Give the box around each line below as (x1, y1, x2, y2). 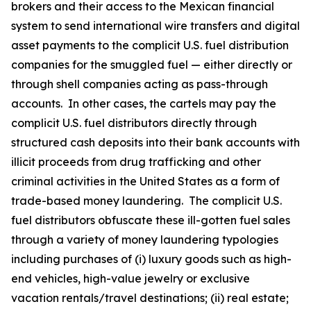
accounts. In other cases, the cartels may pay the (11, 96, 276, 110)
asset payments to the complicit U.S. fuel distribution (11, 38, 289, 52)
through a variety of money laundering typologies (11, 233, 278, 246)
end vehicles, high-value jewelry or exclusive (11, 271, 250, 285)
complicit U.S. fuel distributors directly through (11, 116, 257, 130)
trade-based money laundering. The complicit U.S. (11, 194, 282, 208)
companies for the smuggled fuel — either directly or (11, 58, 292, 72)
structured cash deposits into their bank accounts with (11, 135, 300, 149)
